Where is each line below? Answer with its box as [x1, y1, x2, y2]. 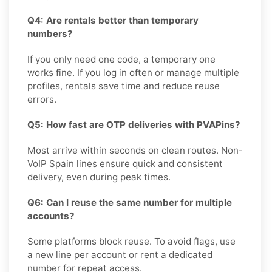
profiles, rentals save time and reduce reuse [27, 80, 220, 92]
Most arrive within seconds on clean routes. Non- [27, 144, 243, 156]
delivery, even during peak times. [27, 171, 171, 183]
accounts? [27, 209, 75, 222]
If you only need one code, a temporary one [27, 53, 216, 65]
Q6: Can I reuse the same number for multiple [27, 196, 232, 208]
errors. [27, 93, 56, 105]
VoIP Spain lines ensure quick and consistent [27, 157, 223, 169]
